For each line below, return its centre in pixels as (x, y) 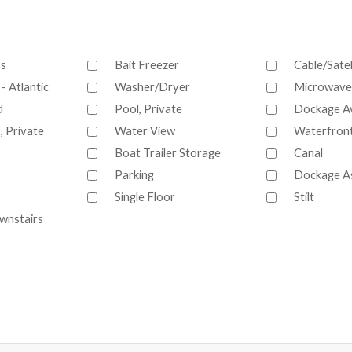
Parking (134, 175)
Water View (145, 131)
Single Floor (145, 197)
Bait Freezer (147, 65)
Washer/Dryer (152, 87)
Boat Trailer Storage (168, 153)
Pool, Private (148, 109)
